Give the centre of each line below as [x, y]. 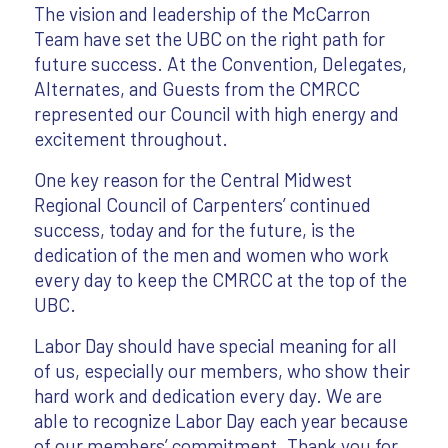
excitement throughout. [130, 139]
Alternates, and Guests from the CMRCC [196, 89]
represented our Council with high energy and [216, 114]
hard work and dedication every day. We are [207, 396]
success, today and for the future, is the [194, 230]
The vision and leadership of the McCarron [201, 14]
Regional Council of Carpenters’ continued [202, 205]
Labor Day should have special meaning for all [215, 346]
